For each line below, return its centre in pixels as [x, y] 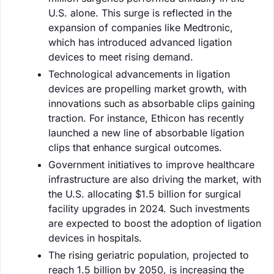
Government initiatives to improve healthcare [151, 164]
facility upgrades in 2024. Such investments [149, 208]
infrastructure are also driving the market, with [155, 179]
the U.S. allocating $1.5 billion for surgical [145, 194]
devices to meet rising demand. [121, 57]
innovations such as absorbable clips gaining [152, 103]
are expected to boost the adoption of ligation [155, 223]
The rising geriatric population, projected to [149, 255]
